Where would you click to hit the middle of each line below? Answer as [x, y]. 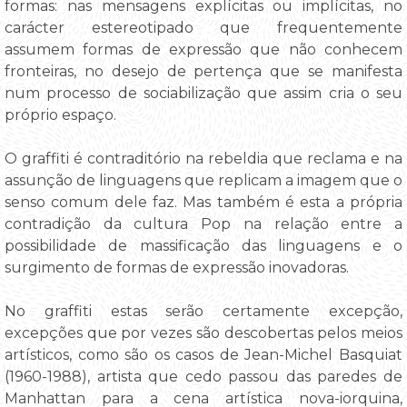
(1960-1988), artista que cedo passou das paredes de [203, 376]
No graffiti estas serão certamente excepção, [203, 311]
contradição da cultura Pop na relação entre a [203, 223]
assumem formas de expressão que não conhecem [203, 49]
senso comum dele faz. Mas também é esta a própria [203, 202]
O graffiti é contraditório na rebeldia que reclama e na [203, 158]
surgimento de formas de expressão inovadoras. [177, 267]
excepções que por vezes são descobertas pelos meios [203, 333]
